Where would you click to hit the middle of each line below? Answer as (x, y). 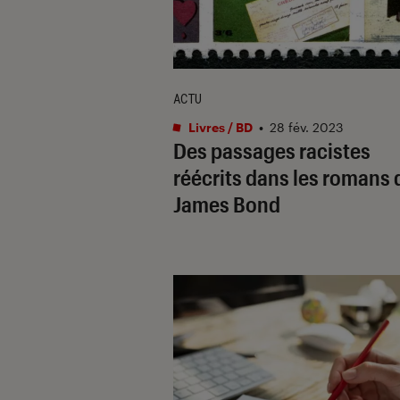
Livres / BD (219, 127)
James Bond (227, 204)
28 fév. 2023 (306, 127)
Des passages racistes (272, 150)
